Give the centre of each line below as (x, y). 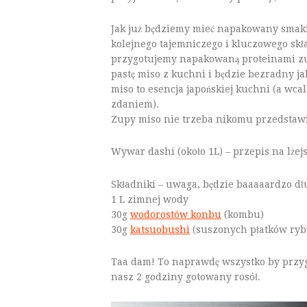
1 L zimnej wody (150, 199)
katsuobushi (160, 230)
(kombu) (243, 214)
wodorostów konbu (176, 214)
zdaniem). (135, 104)
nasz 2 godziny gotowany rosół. (186, 277)
